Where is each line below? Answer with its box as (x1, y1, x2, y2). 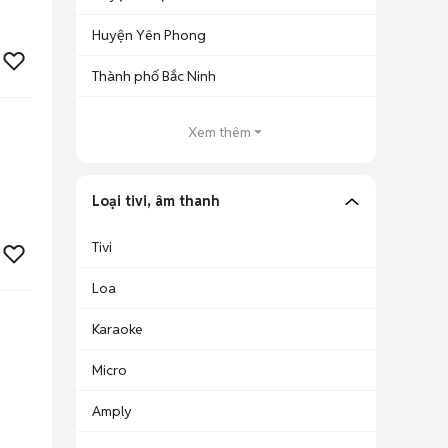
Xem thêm (187, 123, 251, 141)
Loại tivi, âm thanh (92, 192, 220, 210)
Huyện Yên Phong (92, 26, 206, 44)
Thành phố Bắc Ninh (92, 67, 216, 85)
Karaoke (92, 320, 143, 338)
